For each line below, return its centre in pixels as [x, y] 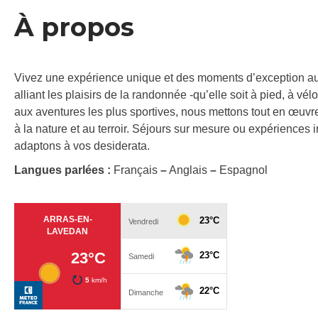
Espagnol [242, 170]
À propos [74, 27]
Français [137, 170]
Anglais [188, 170]
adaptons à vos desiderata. [82, 146]
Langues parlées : [64, 170]
